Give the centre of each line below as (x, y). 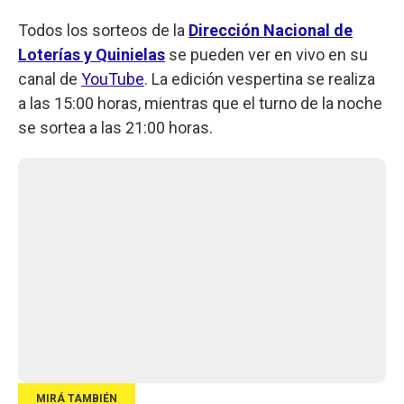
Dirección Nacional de (271, 30)
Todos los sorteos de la (103, 30)
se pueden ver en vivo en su (266, 54)
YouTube (113, 78)
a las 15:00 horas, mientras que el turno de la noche (200, 103)
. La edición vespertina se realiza (260, 78)
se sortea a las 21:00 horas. (115, 127)
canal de (50, 78)
